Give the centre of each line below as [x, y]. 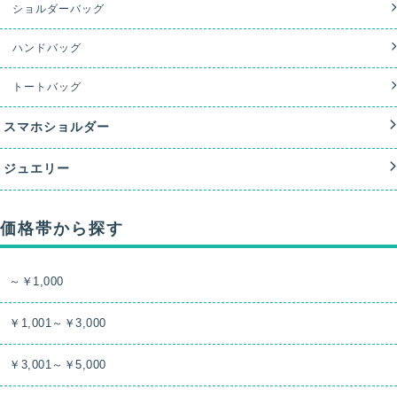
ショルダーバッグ [58, 9]
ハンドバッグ [47, 48]
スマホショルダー [57, 128]
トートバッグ [47, 87]
